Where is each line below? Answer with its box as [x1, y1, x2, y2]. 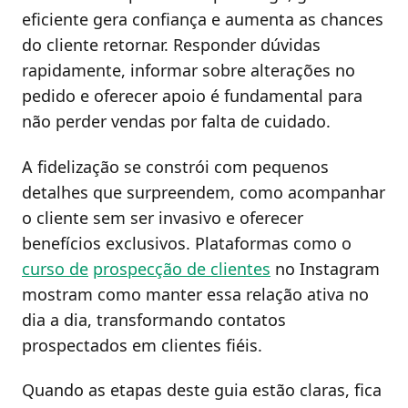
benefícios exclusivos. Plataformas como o [22, 231, 352, 254]
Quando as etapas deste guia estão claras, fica [22, 379, 382, 402]
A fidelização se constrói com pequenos [22, 155, 329, 178]
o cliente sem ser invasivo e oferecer [22, 206, 303, 229]
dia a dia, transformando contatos [22, 308, 286, 331]
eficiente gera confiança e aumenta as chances [22, 8, 383, 31]
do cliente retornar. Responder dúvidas [22, 34, 321, 56]
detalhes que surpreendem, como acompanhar [22, 180, 385, 203]
